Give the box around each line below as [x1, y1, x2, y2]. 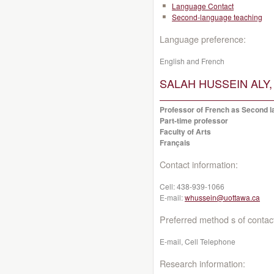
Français [160, 137, 190, 148]
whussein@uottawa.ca [185, 192, 260, 202]
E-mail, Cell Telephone [160, 236, 235, 246]
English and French [160, 56, 224, 66]
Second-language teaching [172, 12, 262, 22]
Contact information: [160, 158, 238, 171]
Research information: [160, 257, 245, 270]
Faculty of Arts [160, 126, 211, 137]
